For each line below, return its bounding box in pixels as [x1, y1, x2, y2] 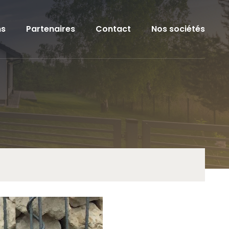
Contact [96, 23, 131, 35]
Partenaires [26, 23, 75, 35]
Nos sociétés [151, 23, 205, 35]
